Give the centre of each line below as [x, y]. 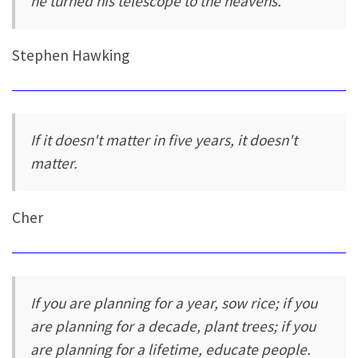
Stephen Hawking [71, 55]
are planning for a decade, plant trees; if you [173, 326]
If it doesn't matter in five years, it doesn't [164, 140]
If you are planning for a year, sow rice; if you [174, 302]
